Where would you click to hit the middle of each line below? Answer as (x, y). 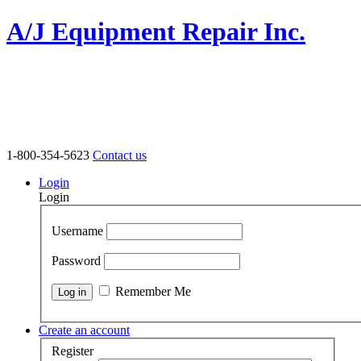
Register (73, 351)
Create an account (84, 330)
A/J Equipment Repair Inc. (156, 32)
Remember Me (153, 292)
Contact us (120, 155)
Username (77, 231)
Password (76, 261)
